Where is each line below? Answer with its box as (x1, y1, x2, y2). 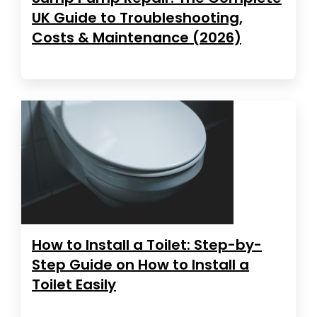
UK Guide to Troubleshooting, (32, 7, 243, 28)
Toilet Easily (32, 274, 116, 294)
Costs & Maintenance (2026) (32, 27, 241, 47)
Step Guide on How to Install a (32, 254, 249, 275)
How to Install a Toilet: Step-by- (32, 234, 262, 255)
